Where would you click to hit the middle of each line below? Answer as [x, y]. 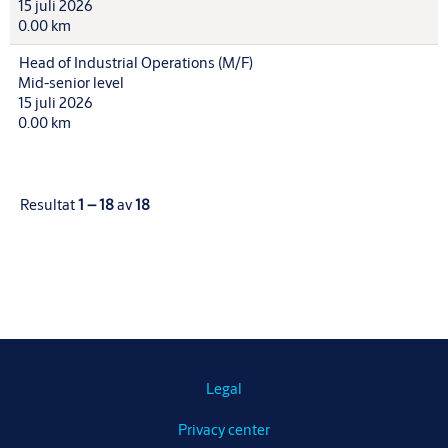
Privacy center [224, 429]
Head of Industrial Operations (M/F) [136, 62]
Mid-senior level [71, 82]
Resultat [49, 204]
